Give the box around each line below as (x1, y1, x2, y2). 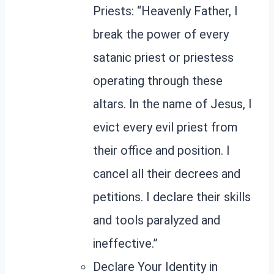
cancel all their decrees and (93, 166, 240, 181)
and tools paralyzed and (93, 212, 220, 228)
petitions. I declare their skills (93, 189, 251, 204)
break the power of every (93, 26, 229, 42)
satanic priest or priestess (93, 50, 234, 65)
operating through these (93, 73, 223, 88)
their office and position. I (93, 143, 230, 158)
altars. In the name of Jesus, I (93, 96, 252, 111)
